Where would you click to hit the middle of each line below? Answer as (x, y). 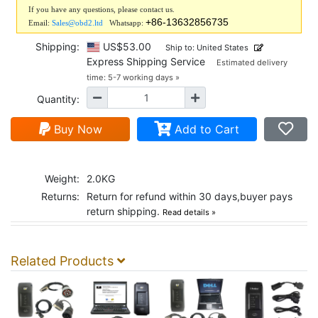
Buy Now (76, 129)
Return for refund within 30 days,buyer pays (190, 196)
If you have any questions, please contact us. (102, 9)
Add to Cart (205, 129)
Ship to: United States (207, 48)
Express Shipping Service (152, 61)
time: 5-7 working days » (133, 77)
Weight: (62, 179)
